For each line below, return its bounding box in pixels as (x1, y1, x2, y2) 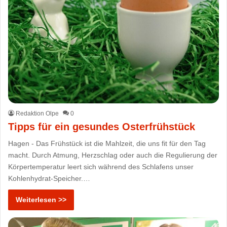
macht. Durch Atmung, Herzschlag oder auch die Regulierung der (8, 151, 218, 159)
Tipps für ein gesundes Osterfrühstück (8, 121, 196, 132)
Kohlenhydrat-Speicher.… (8, 174, 91, 182)
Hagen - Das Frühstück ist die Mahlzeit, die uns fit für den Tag (8, 139, 206, 147)
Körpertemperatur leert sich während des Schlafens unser (8, 163, 194, 171)
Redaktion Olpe (16, 110, 59, 117)
